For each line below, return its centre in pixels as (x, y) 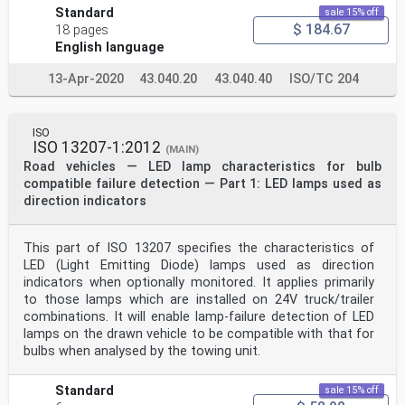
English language (110, 47)
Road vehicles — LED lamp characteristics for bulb (202, 166)
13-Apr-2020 (85, 79)
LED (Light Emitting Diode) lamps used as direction (199, 265)
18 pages (82, 30)
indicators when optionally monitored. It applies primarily (199, 282)
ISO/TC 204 (324, 79)
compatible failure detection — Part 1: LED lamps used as (202, 184)
